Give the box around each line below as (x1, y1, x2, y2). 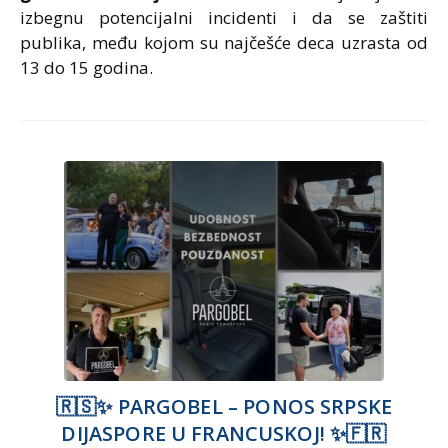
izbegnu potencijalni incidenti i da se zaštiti (20, 5, 428, 29)
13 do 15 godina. (20, 55, 153, 79)
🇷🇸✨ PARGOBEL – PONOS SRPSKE (55, 392, 393, 420)
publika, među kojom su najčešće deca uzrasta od (20, 30, 428, 54)
